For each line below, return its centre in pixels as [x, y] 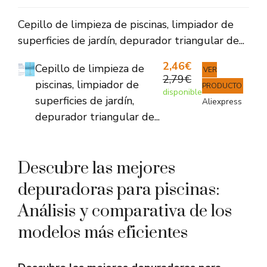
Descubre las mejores [97, 169]
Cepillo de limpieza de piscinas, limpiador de [126, 25]
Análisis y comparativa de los [125, 212]
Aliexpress [222, 102]
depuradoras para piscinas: [119, 190]
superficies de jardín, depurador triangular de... [131, 41]
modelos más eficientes [103, 233]
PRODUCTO [222, 86]
